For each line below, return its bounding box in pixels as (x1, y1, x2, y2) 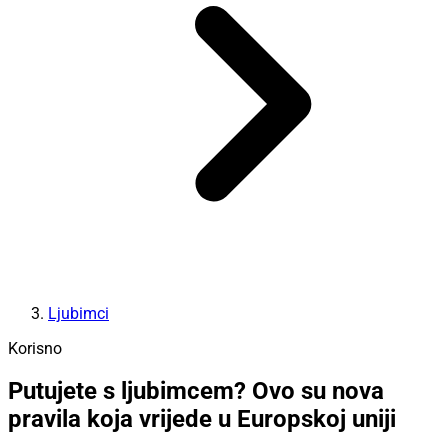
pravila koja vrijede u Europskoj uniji (8, 405, 396, 434)
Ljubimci (48, 303, 109, 323)
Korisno (8, 338, 62, 358)
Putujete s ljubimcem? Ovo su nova (8, 377, 384, 406)
